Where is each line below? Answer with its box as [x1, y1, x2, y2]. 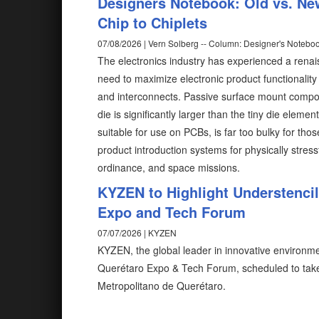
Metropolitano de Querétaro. [98, 278, 226, 293]
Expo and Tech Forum [98, 202, 246, 222]
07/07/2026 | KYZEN [98, 226, 177, 239]
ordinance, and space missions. [98, 160, 240, 174]
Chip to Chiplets [98, 12, 207, 33]
